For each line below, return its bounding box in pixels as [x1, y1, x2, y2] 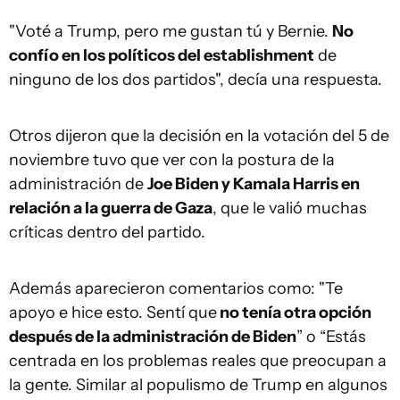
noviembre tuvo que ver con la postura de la [9, 150, 335, 170]
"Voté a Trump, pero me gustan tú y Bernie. [9, 21, 332, 41]
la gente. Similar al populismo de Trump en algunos [9, 375, 387, 395]
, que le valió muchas [212, 198, 367, 218]
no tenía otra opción [217, 303, 371, 322]
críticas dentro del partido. [9, 222, 205, 242]
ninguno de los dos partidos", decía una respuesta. [9, 70, 382, 89]
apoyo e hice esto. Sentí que [9, 303, 217, 322]
